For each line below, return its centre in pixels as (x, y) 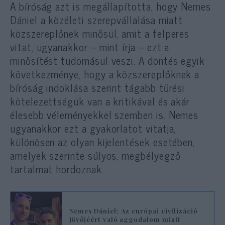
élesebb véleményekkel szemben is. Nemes (104, 114)
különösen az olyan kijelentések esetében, (103, 141)
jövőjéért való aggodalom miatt (125, 219)
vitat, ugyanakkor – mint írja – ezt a (90, 46)
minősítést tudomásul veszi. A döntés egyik (108, 60)
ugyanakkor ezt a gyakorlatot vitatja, (93, 128)
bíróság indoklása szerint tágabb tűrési (98, 87)
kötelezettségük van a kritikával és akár (100, 101)
